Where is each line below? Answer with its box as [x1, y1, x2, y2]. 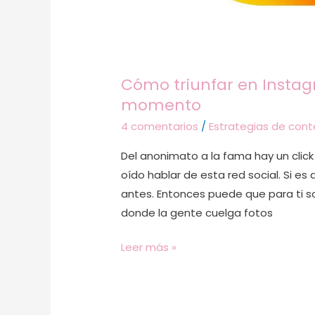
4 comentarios [121, 118, 199, 134]
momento [121, 94, 202, 117]
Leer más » [121, 240, 177, 255]
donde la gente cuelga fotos [121, 205, 274, 220]
